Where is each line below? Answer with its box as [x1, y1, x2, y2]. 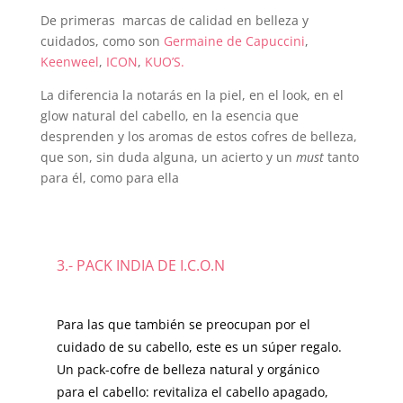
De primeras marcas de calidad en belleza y [40, 12, 309, 30]
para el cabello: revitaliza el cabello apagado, [56, 383, 328, 401]
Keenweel [40, 53, 99, 71]
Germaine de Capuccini [163, 32, 305, 50]
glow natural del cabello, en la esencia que [40, 107, 299, 125]
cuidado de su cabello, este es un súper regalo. [56, 338, 342, 356]
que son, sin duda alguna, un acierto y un [40, 148, 296, 166]
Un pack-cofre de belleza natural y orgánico [56, 361, 319, 379]
